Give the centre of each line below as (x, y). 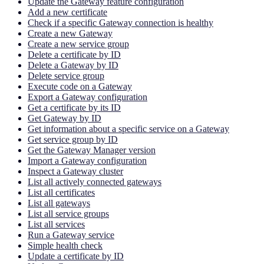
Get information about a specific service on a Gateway (128, 128)
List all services (56, 224)
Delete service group (66, 75)
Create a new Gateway (70, 33)
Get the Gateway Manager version (92, 150)
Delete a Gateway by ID (73, 65)
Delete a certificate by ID (74, 54)
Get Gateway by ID (65, 118)
